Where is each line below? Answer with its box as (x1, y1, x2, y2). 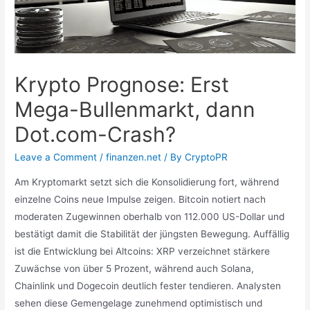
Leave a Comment (15, 152, 98, 163)
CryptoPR (185, 152, 228, 163)
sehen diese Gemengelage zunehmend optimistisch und (15, 297, 263, 309)
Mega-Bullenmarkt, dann (15, 97, 256, 122)
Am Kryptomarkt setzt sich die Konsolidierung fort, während (15, 176, 280, 188)
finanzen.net (106, 152, 162, 163)
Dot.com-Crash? (15, 122, 176, 147)
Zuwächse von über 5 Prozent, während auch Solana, (15, 262, 255, 274)
